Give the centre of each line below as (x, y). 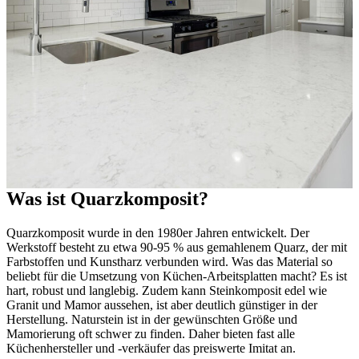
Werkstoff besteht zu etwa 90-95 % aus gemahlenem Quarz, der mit (177, 248)
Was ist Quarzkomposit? (107, 199)
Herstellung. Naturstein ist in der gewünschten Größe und (152, 320)
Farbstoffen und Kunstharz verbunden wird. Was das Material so (169, 262)
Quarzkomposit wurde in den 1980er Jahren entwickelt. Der (158, 233)
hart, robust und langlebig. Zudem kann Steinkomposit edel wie (167, 291)
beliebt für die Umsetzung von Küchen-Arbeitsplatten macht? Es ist (177, 276)
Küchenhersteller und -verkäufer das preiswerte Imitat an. (151, 349)
